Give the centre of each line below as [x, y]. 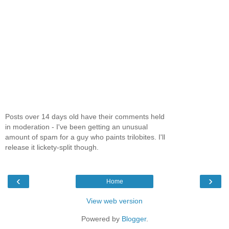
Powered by [101, 219]
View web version [114, 201]
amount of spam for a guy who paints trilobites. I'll [85, 137]
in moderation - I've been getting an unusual [76, 127]
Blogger [134, 219]
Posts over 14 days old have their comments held [85, 116]
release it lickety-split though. [52, 147]
